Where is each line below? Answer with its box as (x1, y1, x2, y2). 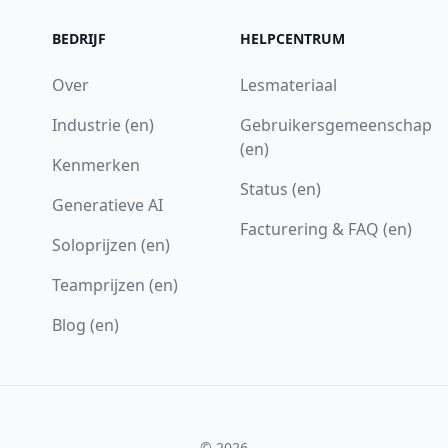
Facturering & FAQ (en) (239, 218, 412, 240)
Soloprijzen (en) (51, 234, 170, 256)
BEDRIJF (51, 29, 106, 48)
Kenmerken (51, 154, 140, 176)
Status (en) (239, 178, 321, 200)
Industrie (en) (51, 114, 154, 136)
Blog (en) (51, 314, 119, 336)
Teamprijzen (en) (51, 274, 178, 296)
